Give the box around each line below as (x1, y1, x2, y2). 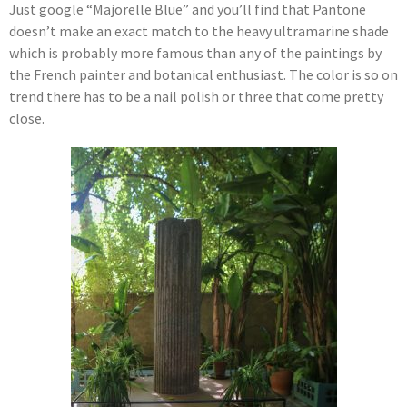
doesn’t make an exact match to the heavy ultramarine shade (9, 22, 389, 41)
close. (9, 109, 45, 128)
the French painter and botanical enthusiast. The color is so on (9, 65, 398, 84)
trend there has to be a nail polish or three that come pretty (9, 87, 383, 106)
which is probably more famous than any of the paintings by (9, 44, 382, 63)
